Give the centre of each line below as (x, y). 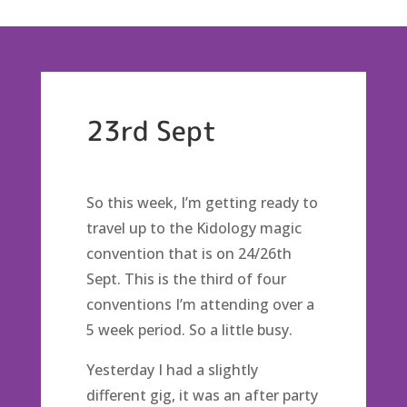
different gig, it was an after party (202, 395)
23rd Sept (151, 131)
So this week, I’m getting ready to (202, 203)
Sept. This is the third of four (186, 279)
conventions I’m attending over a (200, 304)
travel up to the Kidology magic (194, 228)
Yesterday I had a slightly (172, 370)
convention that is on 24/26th (189, 253)
